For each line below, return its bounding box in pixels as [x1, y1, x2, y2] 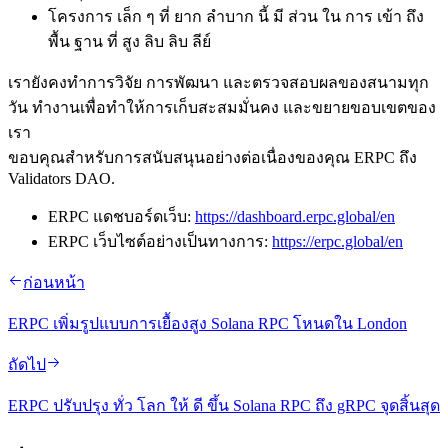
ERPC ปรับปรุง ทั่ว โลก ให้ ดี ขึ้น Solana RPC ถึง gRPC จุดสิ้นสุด [8, 396, 440, 414]
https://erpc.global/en [272, 232, 403, 250]
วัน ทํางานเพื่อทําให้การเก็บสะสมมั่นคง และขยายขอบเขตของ [8, 98, 436, 116]
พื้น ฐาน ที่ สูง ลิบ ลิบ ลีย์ [48, 32, 211, 50]
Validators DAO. [8, 169, 115, 187]
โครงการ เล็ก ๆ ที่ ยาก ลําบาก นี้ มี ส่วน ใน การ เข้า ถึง [48, 7, 424, 25]
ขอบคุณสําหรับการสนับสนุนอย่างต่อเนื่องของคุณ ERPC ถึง [8, 148, 417, 166]
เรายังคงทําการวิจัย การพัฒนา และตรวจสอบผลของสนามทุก [8, 73, 429, 91]
